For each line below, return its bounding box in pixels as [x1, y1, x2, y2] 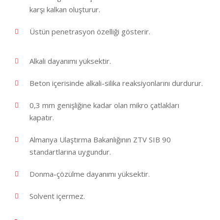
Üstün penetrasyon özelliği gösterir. [29, 27, 150, 37]
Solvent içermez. [29, 191, 85, 201]
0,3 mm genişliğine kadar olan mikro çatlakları [29, 100, 179, 110]
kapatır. [29, 112, 54, 123]
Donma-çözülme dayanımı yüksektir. [29, 169, 150, 179]
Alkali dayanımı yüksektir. [29, 56, 111, 66]
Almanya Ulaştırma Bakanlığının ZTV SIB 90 [29, 135, 171, 145]
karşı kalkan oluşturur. [29, 4, 100, 15]
